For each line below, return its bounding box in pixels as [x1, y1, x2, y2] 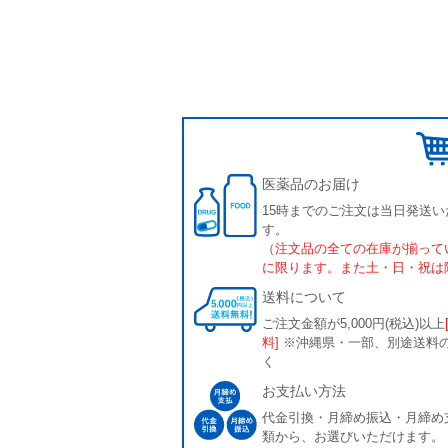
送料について [262, 289, 347, 305]
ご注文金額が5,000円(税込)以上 [262, 316, 446, 331]
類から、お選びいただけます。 [262, 429, 445, 444]
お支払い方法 [262, 383, 347, 399]
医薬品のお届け [262, 176, 361, 192]
